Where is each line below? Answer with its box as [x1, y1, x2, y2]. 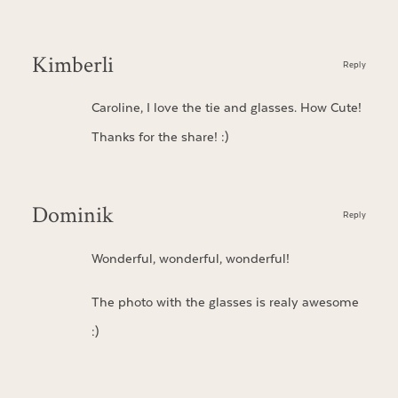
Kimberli [31, 48, 114, 79]
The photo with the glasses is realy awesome [91, 294, 359, 312]
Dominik [31, 198, 114, 229]
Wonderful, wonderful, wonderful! [91, 250, 290, 267]
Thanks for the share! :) [91, 129, 228, 147]
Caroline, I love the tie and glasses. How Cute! [91, 99, 362, 117]
